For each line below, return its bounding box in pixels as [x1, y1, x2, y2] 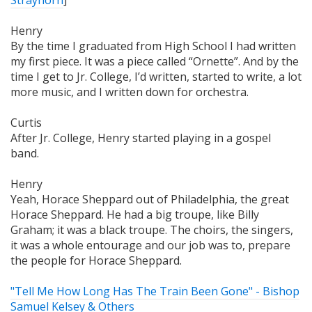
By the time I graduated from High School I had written [10, 38, 296, 54]
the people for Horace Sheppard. [10, 253, 182, 269]
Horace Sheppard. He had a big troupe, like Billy [10, 207, 259, 223]
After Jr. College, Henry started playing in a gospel [10, 130, 271, 146]
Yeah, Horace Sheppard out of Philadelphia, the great [10, 192, 289, 208]
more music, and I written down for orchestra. [10, 84, 254, 100]
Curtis [10, 115, 42, 131]
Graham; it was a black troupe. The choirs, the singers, [10, 222, 293, 238]
